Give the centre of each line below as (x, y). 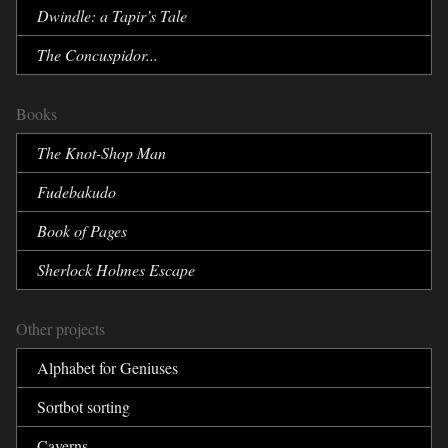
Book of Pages (82, 230)
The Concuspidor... (97, 54)
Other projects (60, 328)
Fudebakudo (76, 191)
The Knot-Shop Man (101, 152)
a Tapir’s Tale (143, 15)
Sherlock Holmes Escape (116, 269)
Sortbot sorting (83, 406)
